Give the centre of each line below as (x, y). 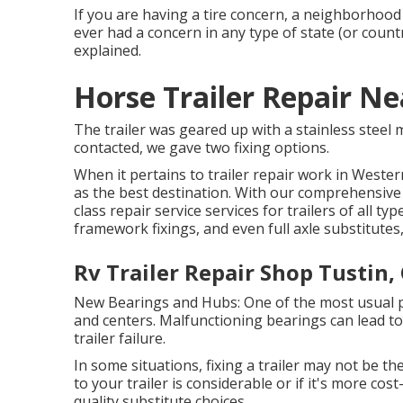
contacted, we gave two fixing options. (201, 148)
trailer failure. (120, 338)
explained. (107, 50)
